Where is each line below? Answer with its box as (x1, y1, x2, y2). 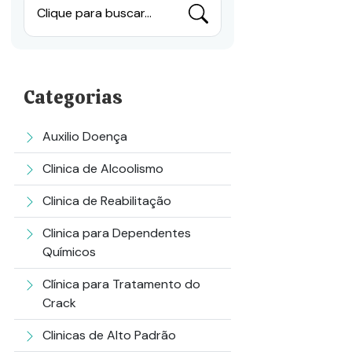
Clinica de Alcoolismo (42, 160, 163, 177)
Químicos (42, 244, 96, 260)
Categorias (24, 85, 123, 109)
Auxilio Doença (42, 128, 127, 145)
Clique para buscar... (37, 5, 152, 21)
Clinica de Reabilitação (42, 192, 171, 209)
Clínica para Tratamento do (42, 276, 200, 292)
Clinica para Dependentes (42, 225, 191, 241)
